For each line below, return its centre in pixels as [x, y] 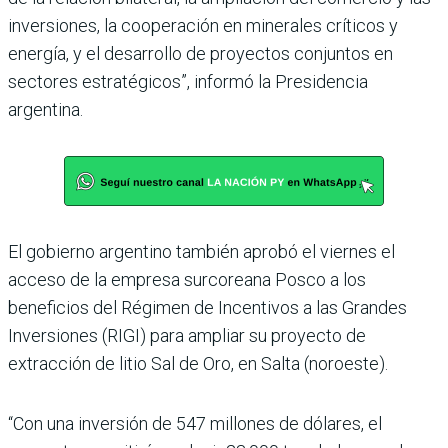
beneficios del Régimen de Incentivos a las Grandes [207, 308]
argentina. [45, 110]
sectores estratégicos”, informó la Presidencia [188, 82]
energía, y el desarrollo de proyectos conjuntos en [200, 54]
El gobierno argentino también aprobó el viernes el [201, 252]
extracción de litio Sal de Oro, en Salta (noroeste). [198, 364]
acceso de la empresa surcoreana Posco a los [187, 280]
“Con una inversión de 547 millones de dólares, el [195, 424]
